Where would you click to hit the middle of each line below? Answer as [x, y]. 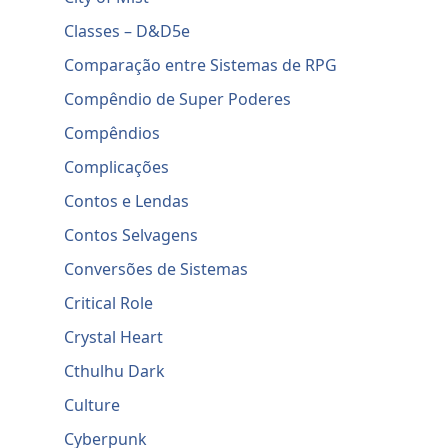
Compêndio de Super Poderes [178, 99]
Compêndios [112, 133]
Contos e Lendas [127, 201]
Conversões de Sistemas [156, 269]
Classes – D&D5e [127, 31]
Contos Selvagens [131, 235]
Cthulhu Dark [115, 371]
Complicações [117, 167]
